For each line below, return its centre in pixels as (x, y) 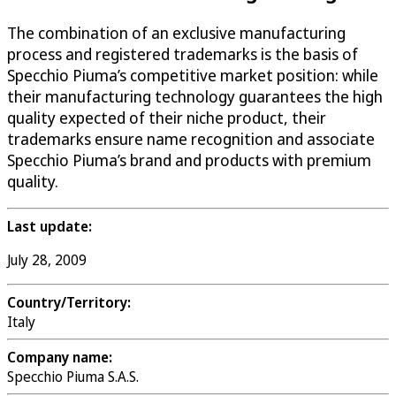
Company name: (60, 357)
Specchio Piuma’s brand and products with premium (189, 160)
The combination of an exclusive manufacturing (176, 32)
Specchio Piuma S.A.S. (73, 376)
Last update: (49, 226)
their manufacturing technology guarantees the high (195, 96)
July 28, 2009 (47, 259)
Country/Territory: (69, 302)
